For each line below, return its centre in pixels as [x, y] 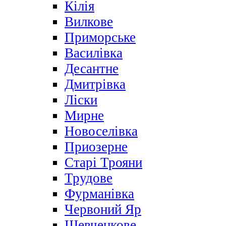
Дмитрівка [95, 84]
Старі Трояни [103, 163]
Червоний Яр [103, 210]
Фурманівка [99, 194]
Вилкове [89, 22]
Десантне [92, 69]
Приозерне [96, 147]
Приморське [100, 38]
